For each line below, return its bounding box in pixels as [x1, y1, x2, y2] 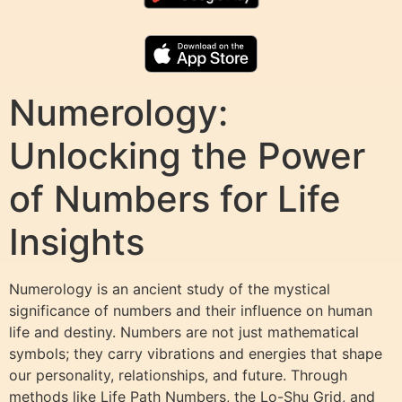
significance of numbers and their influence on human [9, 301, 372, 319]
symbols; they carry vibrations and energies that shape [9, 344, 382, 363]
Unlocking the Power [9, 133, 365, 178]
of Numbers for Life [9, 176, 341, 221]
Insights [9, 219, 144, 264]
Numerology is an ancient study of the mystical [9, 279, 330, 298]
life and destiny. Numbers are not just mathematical [9, 322, 359, 341]
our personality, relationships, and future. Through [9, 365, 347, 384]
